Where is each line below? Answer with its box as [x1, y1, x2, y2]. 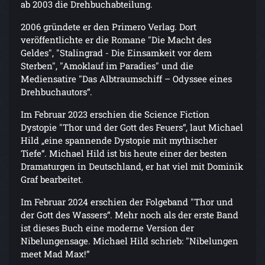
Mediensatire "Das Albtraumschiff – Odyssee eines [21, 73, 232, 85]
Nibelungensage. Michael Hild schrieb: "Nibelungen [21, 235, 238, 247]
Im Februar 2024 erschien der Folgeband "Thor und [21, 196, 233, 208]
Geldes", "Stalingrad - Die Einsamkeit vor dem [21, 47, 212, 59]
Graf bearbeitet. [21, 173, 83, 186]
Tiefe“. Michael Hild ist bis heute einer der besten [21, 147, 227, 160]
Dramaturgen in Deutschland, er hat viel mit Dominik [21, 160, 243, 173]
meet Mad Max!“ [21, 248, 89, 260]
